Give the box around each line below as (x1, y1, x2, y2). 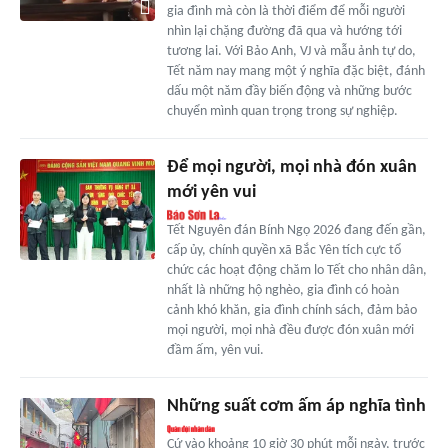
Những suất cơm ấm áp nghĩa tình (166, 397, 426, 417)
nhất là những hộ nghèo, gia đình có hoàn (166, 283, 399, 299)
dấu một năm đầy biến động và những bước (166, 84, 412, 100)
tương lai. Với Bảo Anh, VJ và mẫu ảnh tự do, (166, 44, 416, 60)
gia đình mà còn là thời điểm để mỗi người (166, 4, 405, 20)
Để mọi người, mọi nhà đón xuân (166, 158, 417, 178)
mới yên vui (166, 183, 256, 203)
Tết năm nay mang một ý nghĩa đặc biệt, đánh (166, 64, 425, 80)
